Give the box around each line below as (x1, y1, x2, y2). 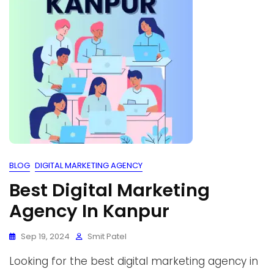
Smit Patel (87, 231, 127, 242)
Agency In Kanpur (9, 199, 169, 223)
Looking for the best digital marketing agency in (9, 254, 258, 268)
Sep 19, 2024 (21, 231, 70, 242)
